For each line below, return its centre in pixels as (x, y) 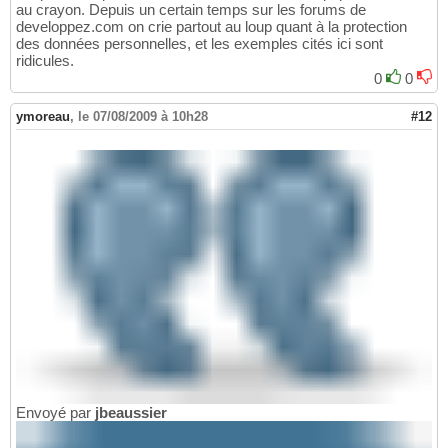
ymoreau (43, 116)
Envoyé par (55, 413)
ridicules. (45, 60)
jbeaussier (131, 413)
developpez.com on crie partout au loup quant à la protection (211, 26)
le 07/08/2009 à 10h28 (143, 116)
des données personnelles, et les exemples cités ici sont (199, 43)
